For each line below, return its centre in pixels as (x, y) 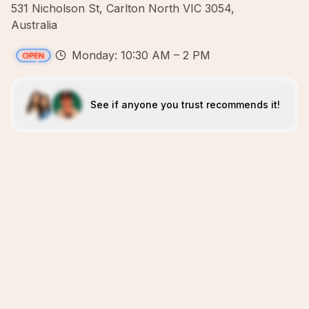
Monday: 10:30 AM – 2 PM (141, 55)
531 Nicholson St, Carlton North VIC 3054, (123, 8)
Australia (34, 25)
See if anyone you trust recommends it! (185, 104)
